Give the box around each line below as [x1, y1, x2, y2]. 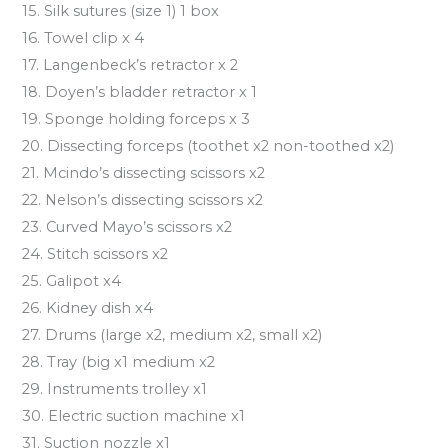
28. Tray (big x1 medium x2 [22, 352, 216, 371]
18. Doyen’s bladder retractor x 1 [22, 82, 258, 101]
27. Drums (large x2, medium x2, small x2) [22, 325, 323, 344]
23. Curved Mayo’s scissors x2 [22, 217, 233, 236]
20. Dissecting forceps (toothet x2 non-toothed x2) [22, 136, 395, 155]
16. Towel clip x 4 [22, 28, 145, 47]
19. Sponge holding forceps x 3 [22, 109, 251, 128]
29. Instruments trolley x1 [22, 379, 208, 398]
